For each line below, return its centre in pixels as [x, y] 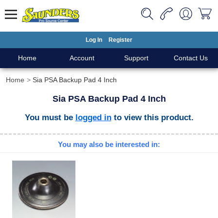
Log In [94, 40]
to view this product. [152, 117]
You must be [50, 117]
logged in [93, 117]
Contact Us [191, 58]
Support [136, 58]
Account [82, 58]
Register [120, 40]
